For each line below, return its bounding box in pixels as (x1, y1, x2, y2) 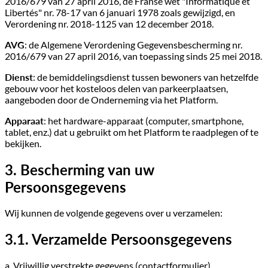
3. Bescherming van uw (5, 160, 154, 178)
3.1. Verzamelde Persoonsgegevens (5, 230, 232, 248)
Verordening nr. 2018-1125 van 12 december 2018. (5, 17, 214, 29)
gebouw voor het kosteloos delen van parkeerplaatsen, (5, 82, 228, 94)
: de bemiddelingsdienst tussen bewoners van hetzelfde (33, 71, 258, 83)
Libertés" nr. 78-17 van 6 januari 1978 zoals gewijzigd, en (5, 6, 235, 18)
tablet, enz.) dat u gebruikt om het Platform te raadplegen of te (5, 126, 258, 138)
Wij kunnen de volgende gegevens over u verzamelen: (5, 207, 223, 219)
